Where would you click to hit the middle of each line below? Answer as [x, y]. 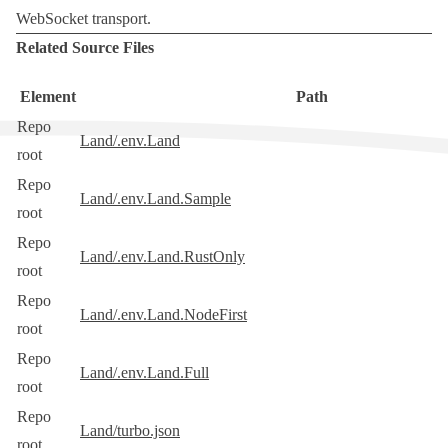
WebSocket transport [81, 19]
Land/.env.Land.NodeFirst [163, 315]
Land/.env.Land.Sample [155, 199]
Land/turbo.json [130, 431]
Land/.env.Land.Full [144, 373]
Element [47, 97]
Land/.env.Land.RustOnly [162, 257]
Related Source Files [85, 48]
